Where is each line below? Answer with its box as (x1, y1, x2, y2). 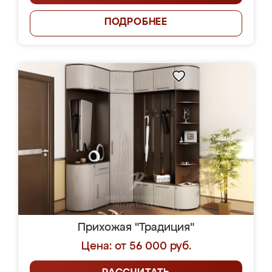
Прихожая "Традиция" (78, 222, 194, 233)
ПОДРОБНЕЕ (104, 18, 168, 27)
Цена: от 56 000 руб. (81, 241, 191, 252)
